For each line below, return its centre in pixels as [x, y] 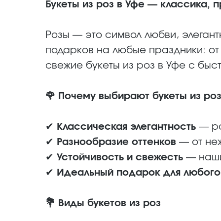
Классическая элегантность [126, 127]
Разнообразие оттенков [116, 142]
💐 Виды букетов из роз [103, 203]
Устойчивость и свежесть [120, 157]
